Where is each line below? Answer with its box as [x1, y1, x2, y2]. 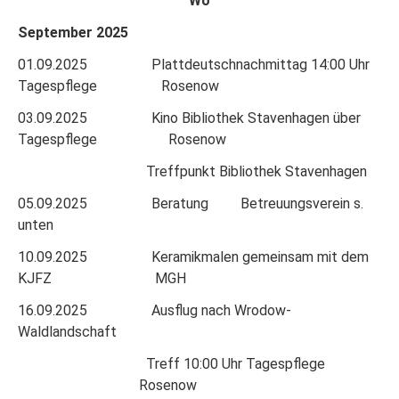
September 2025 [18, 23, 128, 41]
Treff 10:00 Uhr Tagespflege [18, 354, 375, 372]
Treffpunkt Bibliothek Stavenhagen [18, 162, 367, 180]
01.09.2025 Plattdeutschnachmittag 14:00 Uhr [18, 55, 370, 73]
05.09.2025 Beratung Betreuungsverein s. [18, 194, 363, 212]
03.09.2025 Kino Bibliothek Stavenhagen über [18, 109, 361, 126]
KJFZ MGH [18, 269, 186, 287]
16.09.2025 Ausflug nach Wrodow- [18, 301, 291, 319]
